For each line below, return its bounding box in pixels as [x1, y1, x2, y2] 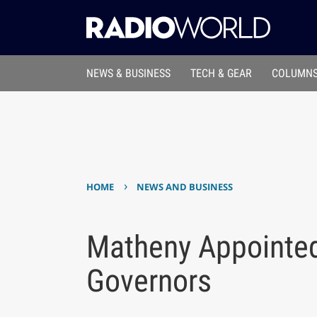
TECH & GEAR [190, 67, 253, 81]
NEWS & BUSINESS [86, 67, 171, 81]
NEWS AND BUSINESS [137, 180, 234, 194]
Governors [86, 262, 212, 299]
